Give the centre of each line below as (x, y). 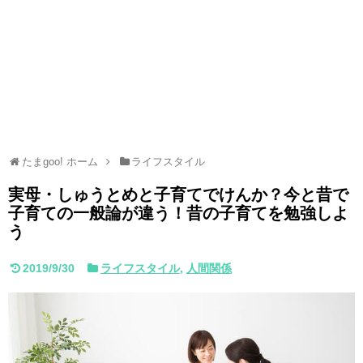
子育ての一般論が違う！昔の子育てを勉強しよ (178, 214)
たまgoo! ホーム (60, 162)
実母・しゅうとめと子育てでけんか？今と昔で (178, 195)
